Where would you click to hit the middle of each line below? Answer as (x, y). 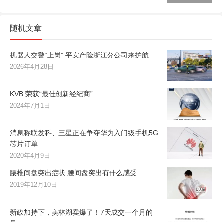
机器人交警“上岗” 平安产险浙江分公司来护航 (79, 55)
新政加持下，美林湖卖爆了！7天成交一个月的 (81, 212)
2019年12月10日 (33, 185)
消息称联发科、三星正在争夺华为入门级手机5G (84, 133)
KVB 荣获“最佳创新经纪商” (51, 94)
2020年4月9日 (30, 156)
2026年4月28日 (32, 66)
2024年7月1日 (30, 106)
